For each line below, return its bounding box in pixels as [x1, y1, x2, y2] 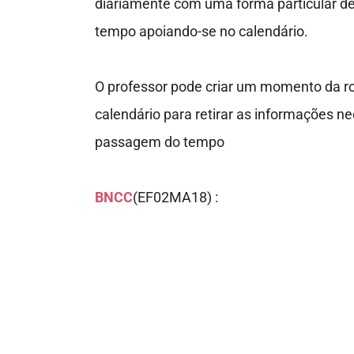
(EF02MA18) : [132, 189, 218, 206]
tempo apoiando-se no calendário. [94, 23, 308, 40]
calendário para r [94, 106, 200, 123]
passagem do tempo [94, 134, 224, 151]
